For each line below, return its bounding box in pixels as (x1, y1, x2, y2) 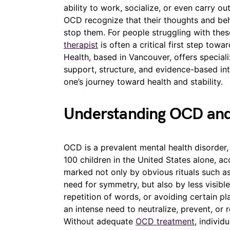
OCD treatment (136, 216, 195, 226)
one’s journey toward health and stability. (64, 76, 223, 87)
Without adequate (64, 216, 136, 226)
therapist (64, 40, 98, 50)
